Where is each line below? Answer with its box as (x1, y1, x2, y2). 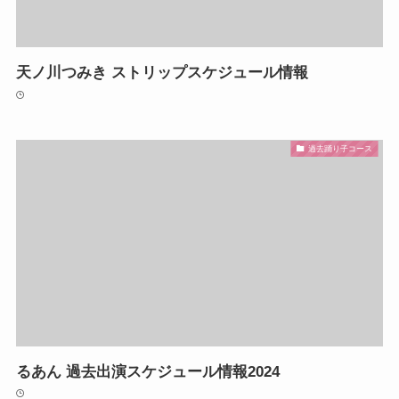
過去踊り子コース (307, 143, 372, 153)
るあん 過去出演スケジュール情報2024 (15, 362, 280, 380)
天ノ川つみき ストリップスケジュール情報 (15, 64, 308, 82)
